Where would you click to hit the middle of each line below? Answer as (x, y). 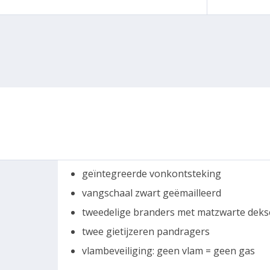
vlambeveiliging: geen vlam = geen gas (168, 251)
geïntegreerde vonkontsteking (152, 174)
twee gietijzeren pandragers (146, 231)
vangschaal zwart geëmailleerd (152, 193)
